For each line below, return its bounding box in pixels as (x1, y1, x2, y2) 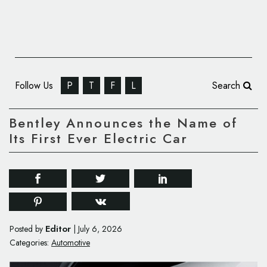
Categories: (10, 237, 49, 249)
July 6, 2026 (78, 223, 122, 235)
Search (212, 79, 243, 92)
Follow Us (15, 79, 56, 92)
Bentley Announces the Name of (9, 113, 237, 133)
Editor (45, 222, 71, 236)
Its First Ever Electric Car (9, 129, 188, 148)
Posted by (10, 223, 45, 235)
